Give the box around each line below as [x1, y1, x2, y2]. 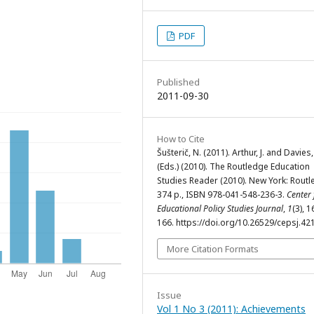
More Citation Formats [167, 242, 259, 255]
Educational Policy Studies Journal [157, 202, 283, 214]
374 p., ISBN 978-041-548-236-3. [157, 188, 287, 200]
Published [157, 75, 200, 88]
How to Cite [157, 132, 205, 145]
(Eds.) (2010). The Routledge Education [157, 160, 310, 172]
